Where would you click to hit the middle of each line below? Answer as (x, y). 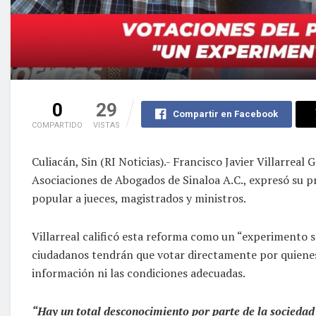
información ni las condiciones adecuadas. (139, 273)
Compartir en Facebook (225, 114)
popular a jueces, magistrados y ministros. (139, 198)
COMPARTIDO (57, 125)
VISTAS (107, 125)
